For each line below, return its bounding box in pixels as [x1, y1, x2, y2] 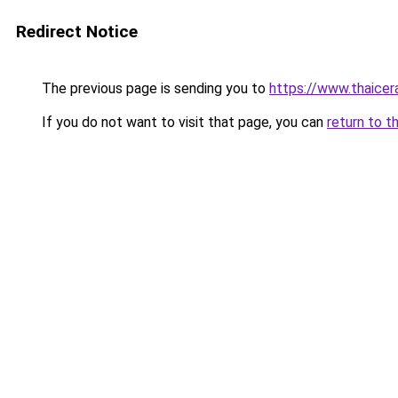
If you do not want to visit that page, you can [38, 114, 327, 131]
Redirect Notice [16, 21, 138, 42]
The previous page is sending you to [38, 80, 269, 97]
